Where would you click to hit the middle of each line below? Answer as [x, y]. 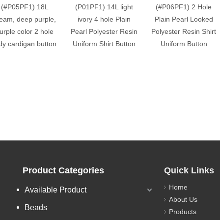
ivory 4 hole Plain [104, 19]
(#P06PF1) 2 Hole [184, 7]
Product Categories [63, 170]
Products [183, 211]
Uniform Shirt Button [104, 43]
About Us [183, 199]
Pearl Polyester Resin [104, 31]
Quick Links [189, 170]
